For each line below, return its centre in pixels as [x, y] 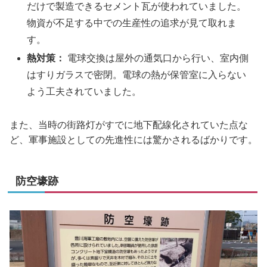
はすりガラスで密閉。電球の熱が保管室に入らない [137, 74]
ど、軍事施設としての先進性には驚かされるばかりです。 [133, 139]
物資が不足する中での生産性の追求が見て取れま [132, 23]
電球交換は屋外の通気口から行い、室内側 [157, 58]
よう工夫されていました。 [84, 91]
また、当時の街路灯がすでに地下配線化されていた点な [129, 125]
